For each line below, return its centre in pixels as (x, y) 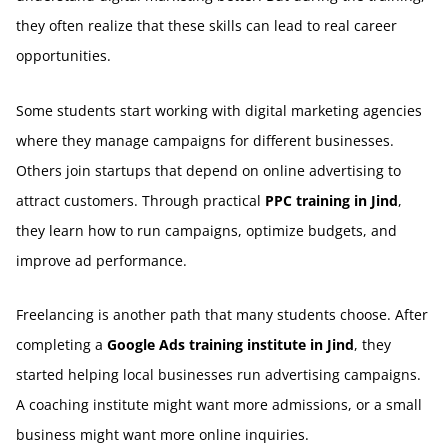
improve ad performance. (101, 260)
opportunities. (63, 56)
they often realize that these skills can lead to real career (206, 26)
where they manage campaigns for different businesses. (205, 140)
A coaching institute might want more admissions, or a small (219, 405)
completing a (61, 345)
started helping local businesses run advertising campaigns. (218, 375)
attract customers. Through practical (140, 200)
